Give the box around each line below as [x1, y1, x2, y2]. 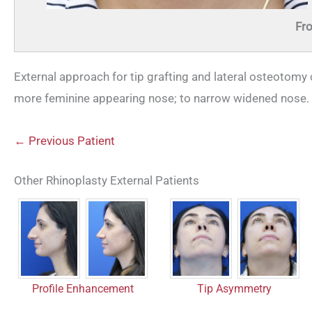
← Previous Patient [14, 134, 115, 148]
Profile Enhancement [31, 281, 134, 295]
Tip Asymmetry [197, 281, 272, 295]
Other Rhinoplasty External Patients [14, 173, 199, 187]
